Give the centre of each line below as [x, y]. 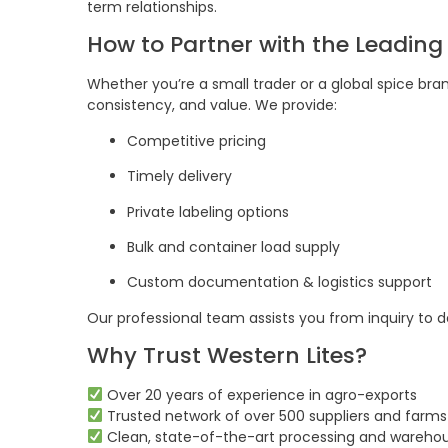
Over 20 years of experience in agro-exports [259, 395]
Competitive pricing [196, 140]
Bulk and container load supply [233, 246]
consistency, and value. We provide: [212, 105]
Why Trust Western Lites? [227, 356]
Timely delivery [179, 176]
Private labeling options [208, 211]
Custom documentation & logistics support [279, 282]
